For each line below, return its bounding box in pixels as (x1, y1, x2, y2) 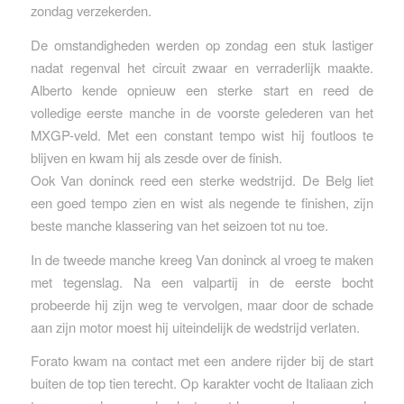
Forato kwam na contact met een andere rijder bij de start (30, 351, 374, 371)
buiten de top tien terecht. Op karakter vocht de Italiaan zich (30, 373, 374, 393)
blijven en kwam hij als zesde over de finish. (30, 147, 282, 167)
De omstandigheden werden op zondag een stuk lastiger (30, 34, 374, 54)
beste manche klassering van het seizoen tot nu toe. (30, 215, 328, 234)
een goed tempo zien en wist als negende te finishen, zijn (30, 192, 374, 212)
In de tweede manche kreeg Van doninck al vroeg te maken (30, 249, 374, 269)
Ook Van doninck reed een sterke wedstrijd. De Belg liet (30, 170, 374, 189)
